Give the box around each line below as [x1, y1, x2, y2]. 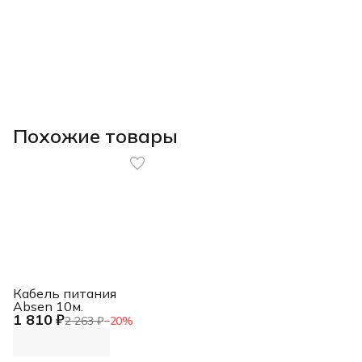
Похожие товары [13, 124, 178, 149]
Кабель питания [13, 284, 116, 301]
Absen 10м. [13, 297, 83, 314]
